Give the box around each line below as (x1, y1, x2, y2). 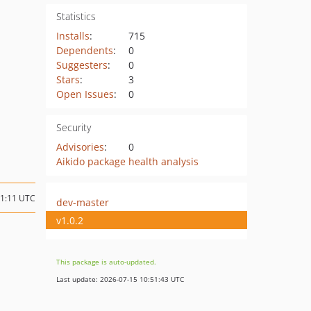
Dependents (56, 44, 113, 57)
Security (56, 121, 91, 134)
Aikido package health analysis (56, 155, 199, 168)
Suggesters (56, 58, 108, 72)
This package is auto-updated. (56, 257, 156, 267)
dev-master (56, 195, 109, 209)
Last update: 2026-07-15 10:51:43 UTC (56, 274, 184, 284)
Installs (56, 29, 90, 42)
